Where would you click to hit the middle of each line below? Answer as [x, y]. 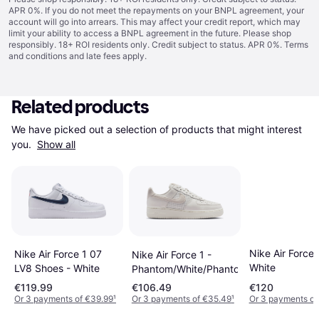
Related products [80, 107]
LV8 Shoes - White [57, 268]
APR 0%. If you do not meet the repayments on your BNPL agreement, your [156, 10]
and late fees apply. [107, 56]
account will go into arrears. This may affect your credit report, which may [155, 22]
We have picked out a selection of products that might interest [157, 129]
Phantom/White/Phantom [189, 268]
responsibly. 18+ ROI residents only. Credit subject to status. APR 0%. [146, 45]
